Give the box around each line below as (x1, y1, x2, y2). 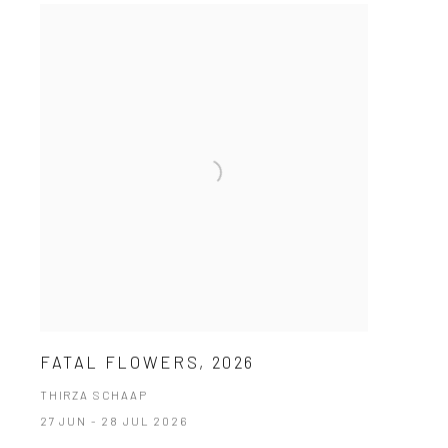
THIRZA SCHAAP (39, 388, 148, 403)
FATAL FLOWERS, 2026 (39, 352, 256, 373)
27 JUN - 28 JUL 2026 (39, 414, 188, 429)
